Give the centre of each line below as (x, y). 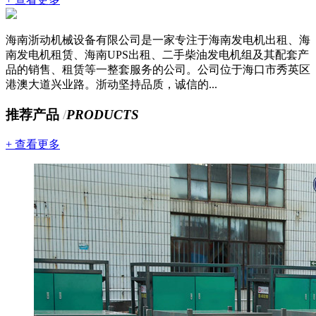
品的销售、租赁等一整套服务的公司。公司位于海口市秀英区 (158, 70)
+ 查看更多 (33, 144)
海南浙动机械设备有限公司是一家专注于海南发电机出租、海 (158, 40)
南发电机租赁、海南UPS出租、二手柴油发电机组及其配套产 (157, 55)
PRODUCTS (103, 115)
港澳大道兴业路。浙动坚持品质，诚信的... (111, 85)
